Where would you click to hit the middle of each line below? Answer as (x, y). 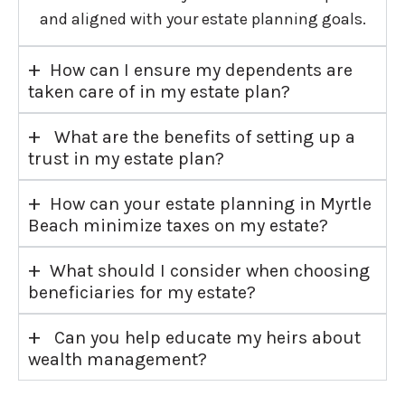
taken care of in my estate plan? (159, 92)
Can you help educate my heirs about (205, 338)
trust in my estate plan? (126, 159)
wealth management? (118, 360)
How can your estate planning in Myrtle (211, 204)
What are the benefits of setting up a (202, 137)
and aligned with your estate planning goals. (202, 19)
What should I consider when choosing (210, 271)
